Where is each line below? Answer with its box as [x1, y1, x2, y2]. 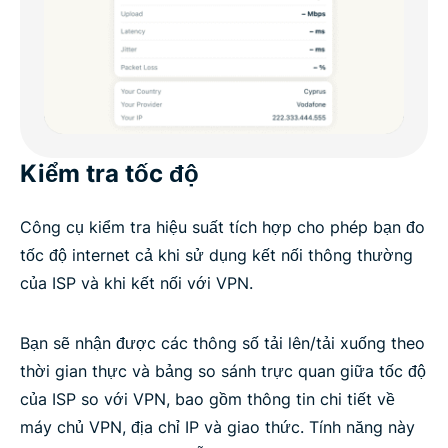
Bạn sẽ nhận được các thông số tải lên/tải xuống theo [20, 333, 425, 354]
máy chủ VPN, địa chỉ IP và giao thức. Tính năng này [20, 417, 415, 438]
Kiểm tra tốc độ [20, 159, 199, 189]
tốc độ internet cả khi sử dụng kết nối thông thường [20, 245, 413, 266]
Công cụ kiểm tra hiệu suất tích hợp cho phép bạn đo [20, 217, 425, 238]
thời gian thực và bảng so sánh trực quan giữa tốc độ [20, 361, 426, 382]
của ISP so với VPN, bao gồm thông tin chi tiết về [20, 389, 395, 410]
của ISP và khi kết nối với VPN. [20, 273, 253, 294]
